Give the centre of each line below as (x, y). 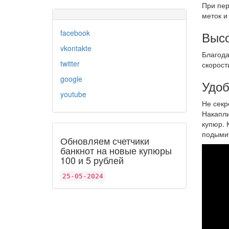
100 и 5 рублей (92, 160)
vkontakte (76, 48)
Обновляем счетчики (105, 141)
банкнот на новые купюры (116, 150)
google (71, 79)
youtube (73, 94)
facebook (75, 33)
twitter (70, 63)
